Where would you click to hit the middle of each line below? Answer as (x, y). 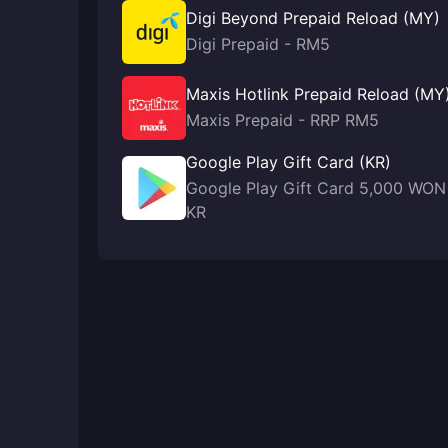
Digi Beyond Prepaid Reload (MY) (313, 18)
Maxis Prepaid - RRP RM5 (282, 120)
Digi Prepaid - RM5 (258, 44)
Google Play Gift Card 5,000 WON (316, 188)
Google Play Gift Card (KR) (288, 162)
